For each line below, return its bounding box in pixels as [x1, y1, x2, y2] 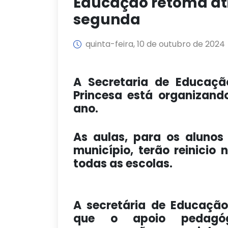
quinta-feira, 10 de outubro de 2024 [85, 38, 225, 50]
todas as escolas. [73, 156, 175, 172]
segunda [73, 10, 140, 30]
